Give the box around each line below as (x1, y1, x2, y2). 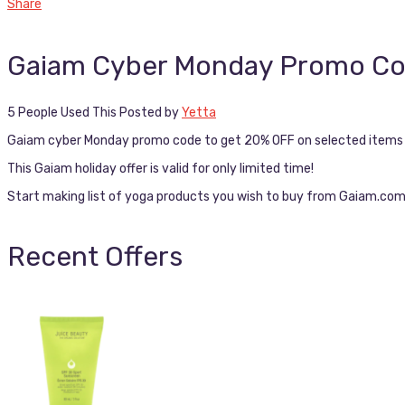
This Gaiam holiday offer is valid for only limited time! (7, 161, 314, 177)
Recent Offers (7, 240, 183, 274)
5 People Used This (7, 105, 117, 121)
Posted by (119, 105, 182, 121)
